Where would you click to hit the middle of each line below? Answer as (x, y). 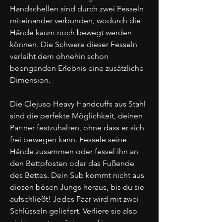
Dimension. (30, 80)
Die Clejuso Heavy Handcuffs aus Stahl (78, 104)
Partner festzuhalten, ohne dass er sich (77, 127)
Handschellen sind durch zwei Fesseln (77, 8)
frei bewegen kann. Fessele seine (68, 139)
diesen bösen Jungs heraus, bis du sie (77, 187)
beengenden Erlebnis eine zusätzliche (77, 68)
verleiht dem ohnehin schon (59, 56)
